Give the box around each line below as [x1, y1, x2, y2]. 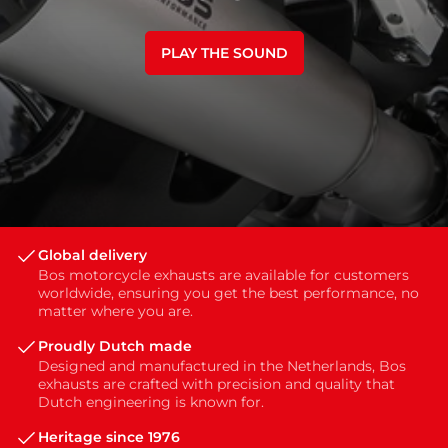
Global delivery [38, 246, 147, 265]
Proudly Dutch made [38, 337, 192, 356]
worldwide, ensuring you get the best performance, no [38, 284, 419, 303]
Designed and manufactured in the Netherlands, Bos [38, 357, 406, 376]
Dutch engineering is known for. [38, 393, 264, 412]
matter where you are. [38, 302, 193, 321]
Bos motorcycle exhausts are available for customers [38, 266, 409, 285]
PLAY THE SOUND [160, 44, 288, 62]
